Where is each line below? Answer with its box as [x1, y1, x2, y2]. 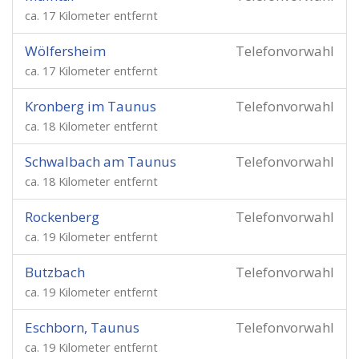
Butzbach [25, 263, 85, 281]
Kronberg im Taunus [25, 97, 156, 115]
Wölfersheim [25, 42, 106, 60]
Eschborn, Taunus [25, 318, 139, 337]
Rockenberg [25, 208, 99, 226]
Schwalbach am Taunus [25, 152, 176, 171]
